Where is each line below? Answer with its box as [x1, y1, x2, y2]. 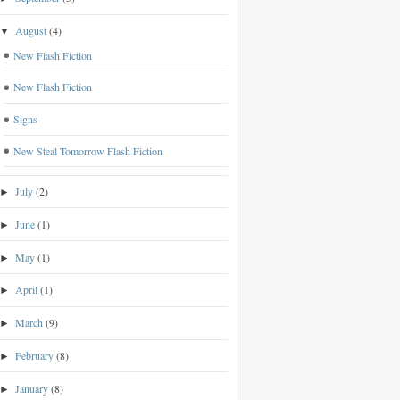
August [15, 23, 47, 38]
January [15, 380, 49, 396]
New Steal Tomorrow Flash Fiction [12, 143, 162, 158]
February [15, 348, 54, 362]
